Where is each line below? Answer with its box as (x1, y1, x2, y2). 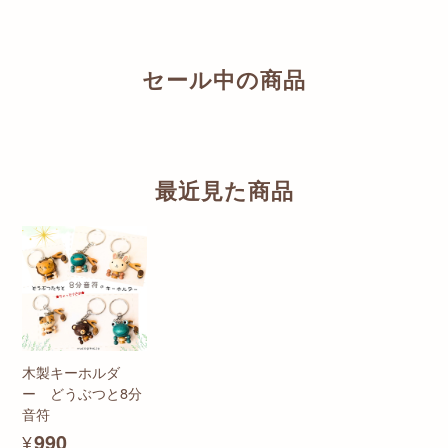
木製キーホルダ (22, 361, 120, 383)
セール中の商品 (142, 64, 306, 96)
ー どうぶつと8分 (22, 382, 142, 404)
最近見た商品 (154, 175, 294, 207)
